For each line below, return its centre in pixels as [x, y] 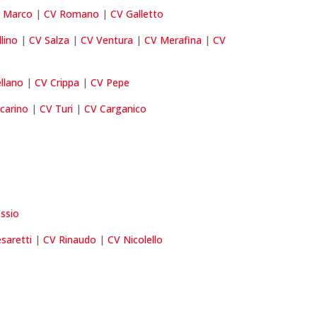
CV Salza [50, 40]
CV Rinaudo [70, 240]
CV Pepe [110, 83]
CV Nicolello [136, 240]
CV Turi [57, 109]
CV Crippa [57, 83]
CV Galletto [137, 14]
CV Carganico [116, 109]
